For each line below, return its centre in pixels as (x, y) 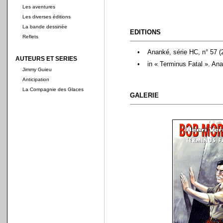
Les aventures (39, 7)
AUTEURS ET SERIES (46, 59)
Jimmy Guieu (37, 69)
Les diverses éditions (47, 17)
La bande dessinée (45, 27)
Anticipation (36, 79)
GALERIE (144, 95)
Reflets (30, 37)
